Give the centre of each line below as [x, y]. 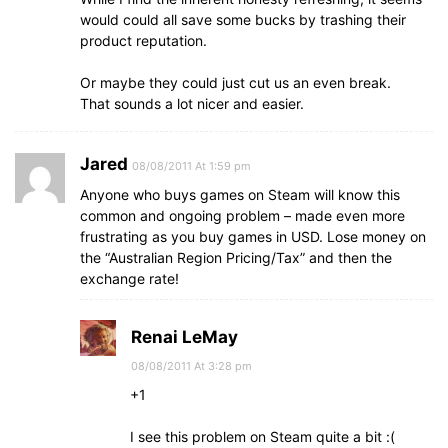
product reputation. [143, 40]
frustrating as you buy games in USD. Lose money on [253, 236]
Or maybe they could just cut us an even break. [235, 82]
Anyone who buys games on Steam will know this [240, 194]
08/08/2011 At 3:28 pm [191, 366]
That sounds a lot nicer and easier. [192, 103]
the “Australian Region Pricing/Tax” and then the [236, 257]
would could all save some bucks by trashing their [243, 19]
